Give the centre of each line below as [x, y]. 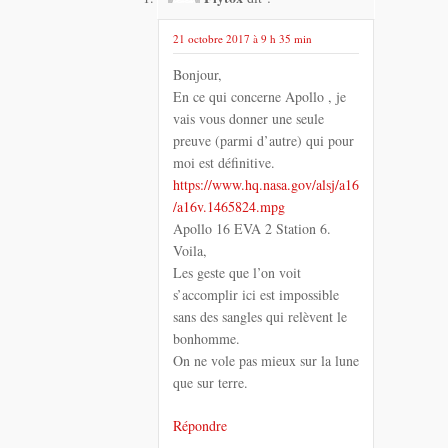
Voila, [190, 250]
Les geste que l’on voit [237, 272]
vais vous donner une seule [248, 118]
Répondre [200, 425]
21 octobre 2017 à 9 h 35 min [242, 39]
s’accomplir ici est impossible [256, 294]
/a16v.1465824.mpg [229, 206]
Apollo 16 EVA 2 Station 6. [252, 228]
